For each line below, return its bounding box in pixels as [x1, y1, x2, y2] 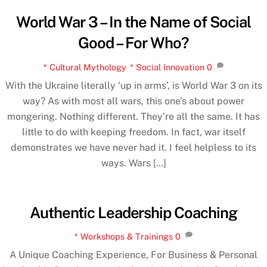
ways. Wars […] [101, 157, 166, 169]
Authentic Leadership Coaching [29, 203, 238, 222]
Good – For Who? [78, 34, 189, 52]
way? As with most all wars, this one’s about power [23, 95, 244, 107]
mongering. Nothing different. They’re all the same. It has [7, 110, 260, 122]
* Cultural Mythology [43, 61, 126, 72]
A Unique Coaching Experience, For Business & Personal [10, 249, 257, 261]
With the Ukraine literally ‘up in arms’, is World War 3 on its [5, 79, 262, 91]
